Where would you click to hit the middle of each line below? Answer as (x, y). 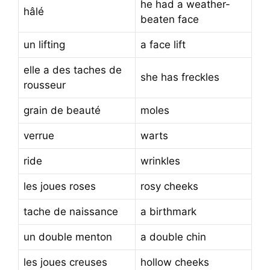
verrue (39, 135)
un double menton (68, 237)
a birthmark (168, 211)
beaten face (170, 19)
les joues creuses (65, 262)
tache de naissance (71, 211)
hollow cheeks (175, 262)
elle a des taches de (73, 70)
